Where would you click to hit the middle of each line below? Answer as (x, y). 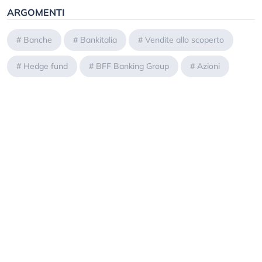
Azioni (208, 66)
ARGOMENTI (36, 13)
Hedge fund (46, 66)
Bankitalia (99, 40)
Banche (38, 40)
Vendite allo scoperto (185, 40)
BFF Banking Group (132, 66)
